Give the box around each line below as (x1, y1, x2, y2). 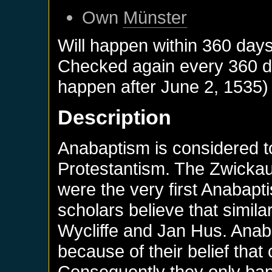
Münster (123, 7, 188, 27)
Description (58, 105, 172, 129)
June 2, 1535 (161, 76, 263, 97)
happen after (58, 76, 161, 97)
